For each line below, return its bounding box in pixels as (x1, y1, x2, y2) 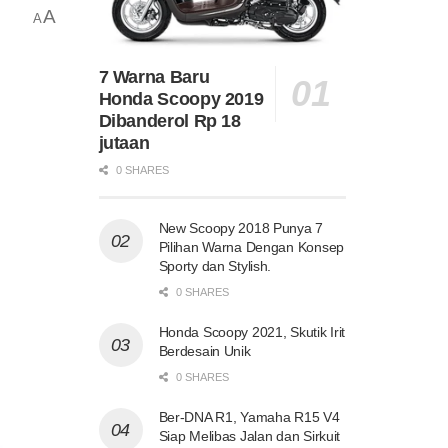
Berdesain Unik (158, 342, 251, 359)
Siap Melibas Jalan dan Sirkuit (158, 427, 341, 444)
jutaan (98, 132, 150, 153)
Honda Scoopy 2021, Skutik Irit (158, 323, 346, 340)
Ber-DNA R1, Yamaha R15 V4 (158, 408, 340, 425)
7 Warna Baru (98, 66, 210, 87)
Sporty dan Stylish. (158, 257, 272, 274)
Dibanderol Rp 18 (98, 110, 241, 131)
